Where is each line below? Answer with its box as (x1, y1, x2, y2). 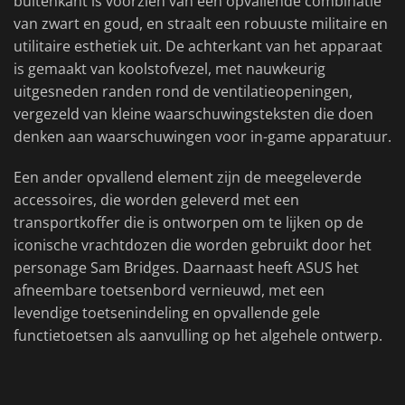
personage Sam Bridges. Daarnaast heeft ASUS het (14, 258, 359, 278)
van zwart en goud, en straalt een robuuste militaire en (14, 14, 388, 34)
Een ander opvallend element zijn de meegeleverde (14, 167, 362, 188)
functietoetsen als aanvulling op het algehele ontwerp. (14, 325, 382, 346)
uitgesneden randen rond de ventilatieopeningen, (14, 81, 353, 102)
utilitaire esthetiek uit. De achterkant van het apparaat (14, 36, 382, 57)
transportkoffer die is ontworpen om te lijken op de (14, 212, 363, 233)
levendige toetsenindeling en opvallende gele (14, 303, 320, 324)
